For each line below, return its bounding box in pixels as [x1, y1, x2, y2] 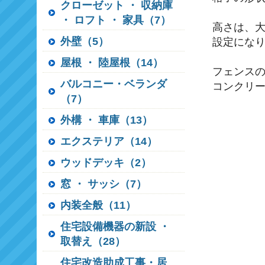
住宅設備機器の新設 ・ [60, 221, 170, 232]
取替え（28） [60, 235, 125, 247]
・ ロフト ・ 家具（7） [60, 14, 171, 26]
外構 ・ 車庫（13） [60, 114, 153, 126]
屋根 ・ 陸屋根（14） [60, 57, 163, 69]
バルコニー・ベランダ [60, 78, 167, 90]
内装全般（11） [60, 199, 136, 211]
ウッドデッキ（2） [60, 157, 151, 169]
